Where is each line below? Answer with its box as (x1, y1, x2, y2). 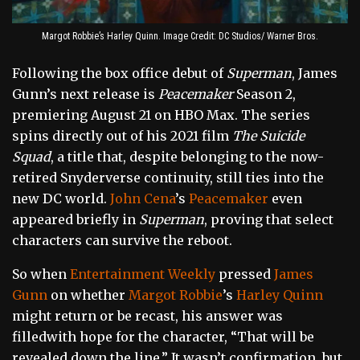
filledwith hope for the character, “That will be (12, 329, 314, 346)
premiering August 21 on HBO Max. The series (12, 107, 310, 124)
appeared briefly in (12, 211, 139, 228)
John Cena (110, 190, 175, 207)
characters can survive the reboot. (12, 232, 232, 249)
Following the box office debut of (12, 65, 227, 82)
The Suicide (232, 128, 305, 145)
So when (12, 266, 70, 283)
